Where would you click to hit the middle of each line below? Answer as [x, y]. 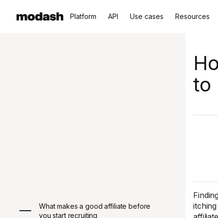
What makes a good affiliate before [95, 206]
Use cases [146, 16]
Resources [192, 16]
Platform [83, 16]
